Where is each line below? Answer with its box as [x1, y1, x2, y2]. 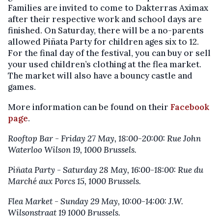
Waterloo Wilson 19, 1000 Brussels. [8, 144, 137, 156]
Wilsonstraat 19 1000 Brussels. [8, 207, 120, 219]
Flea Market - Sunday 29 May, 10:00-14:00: [8, 196, 168, 207]
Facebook [170, 102, 209, 113]
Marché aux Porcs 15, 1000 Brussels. [8, 176, 141, 187]
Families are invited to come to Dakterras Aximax [8, 2, 208, 14]
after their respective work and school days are [8, 14, 202, 25]
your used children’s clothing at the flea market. [8, 59, 201, 70]
